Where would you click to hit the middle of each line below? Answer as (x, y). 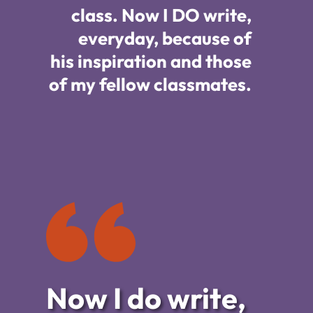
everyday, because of (165, 38)
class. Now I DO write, (161, 15)
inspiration (122, 61)
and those (209, 61)
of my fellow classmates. (150, 85)
